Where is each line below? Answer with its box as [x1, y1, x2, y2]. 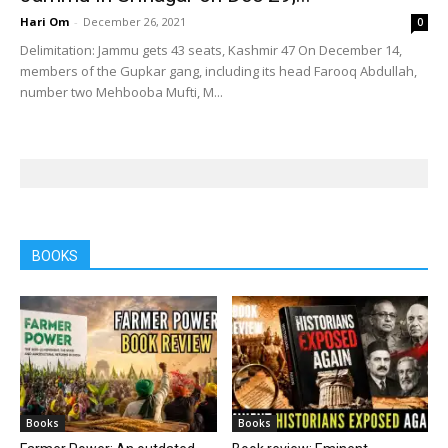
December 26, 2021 [83, 14, 186, 30]
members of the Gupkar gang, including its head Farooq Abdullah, [20, 62, 417, 81]
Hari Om [20, 14, 69, 30]
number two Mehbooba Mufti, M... [20, 83, 223, 102]
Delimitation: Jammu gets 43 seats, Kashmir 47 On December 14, [20, 41, 402, 60]
